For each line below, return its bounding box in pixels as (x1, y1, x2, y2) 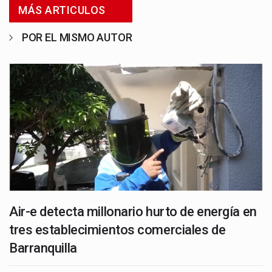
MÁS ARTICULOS (18, 3, 106, 16)
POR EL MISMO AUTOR (21, 30, 132, 44)
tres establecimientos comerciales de (9, 222, 226, 237)
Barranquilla (9, 240, 77, 256)
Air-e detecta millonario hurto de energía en (9, 203, 257, 219)
